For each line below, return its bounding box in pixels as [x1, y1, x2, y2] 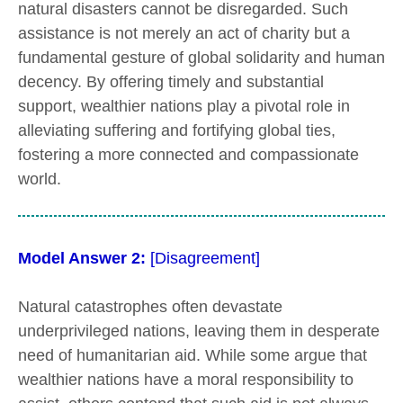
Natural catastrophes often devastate [18, 297, 282, 316]
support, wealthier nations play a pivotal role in [18, 96, 350, 115]
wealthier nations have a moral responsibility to [18, 370, 354, 389]
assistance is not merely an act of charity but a [18, 23, 350, 42]
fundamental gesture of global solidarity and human [18, 48, 385, 67]
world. [18, 169, 61, 188]
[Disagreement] [146, 249, 260, 268]
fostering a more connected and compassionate [18, 145, 359, 164]
